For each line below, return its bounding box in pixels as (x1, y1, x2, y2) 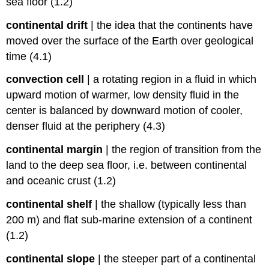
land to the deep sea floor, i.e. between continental (6, 159, 247, 172)
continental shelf (6, 198, 92, 210)
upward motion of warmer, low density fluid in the (6, 89, 240, 101)
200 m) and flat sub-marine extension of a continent (6, 213, 253, 226)
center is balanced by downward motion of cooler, (6, 104, 243, 117)
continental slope (6, 252, 95, 265)
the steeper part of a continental (104, 252, 256, 265)
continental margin (6, 144, 103, 156)
